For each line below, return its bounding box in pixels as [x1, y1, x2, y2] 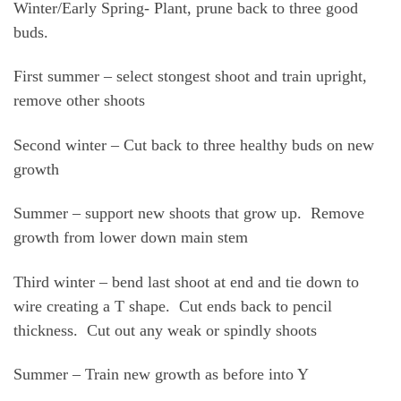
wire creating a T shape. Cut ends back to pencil [13, 296, 332, 315]
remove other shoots [13, 91, 145, 110]
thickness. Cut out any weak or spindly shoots [13, 320, 317, 339]
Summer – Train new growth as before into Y [13, 365, 309, 384]
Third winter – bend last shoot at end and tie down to [13, 272, 359, 291]
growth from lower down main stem [13, 228, 248, 247]
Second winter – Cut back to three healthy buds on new [13, 135, 374, 154]
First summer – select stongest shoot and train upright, [13, 67, 367, 86]
